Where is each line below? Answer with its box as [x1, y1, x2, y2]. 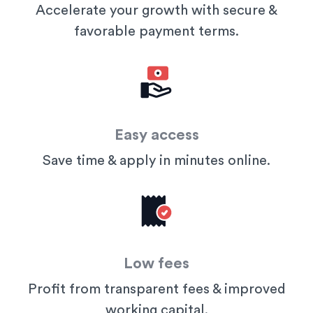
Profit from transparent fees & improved [27, 282, 286, 297]
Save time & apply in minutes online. [43, 153, 270, 168]
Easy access [114, 126, 199, 143]
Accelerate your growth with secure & [36, 3, 277, 18]
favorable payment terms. [74, 24, 239, 39]
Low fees [124, 256, 189, 272]
